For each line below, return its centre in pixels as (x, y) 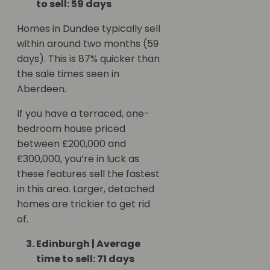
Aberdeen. (43, 89)
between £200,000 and (71, 144)
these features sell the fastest (88, 174)
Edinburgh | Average (88, 244)
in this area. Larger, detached (86, 189)
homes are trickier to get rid (83, 204)
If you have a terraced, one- (83, 114)
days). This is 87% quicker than (88, 59)
